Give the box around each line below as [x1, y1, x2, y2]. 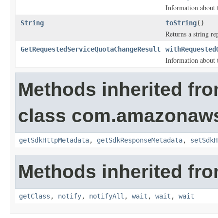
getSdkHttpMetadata [19, 136, 89, 144]
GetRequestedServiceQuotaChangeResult [20, 45, 161, 53]
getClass [19, 192, 50, 200]
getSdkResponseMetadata [97, 136, 182, 144]
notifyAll [89, 192, 124, 200]
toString [165, 19, 197, 27]
